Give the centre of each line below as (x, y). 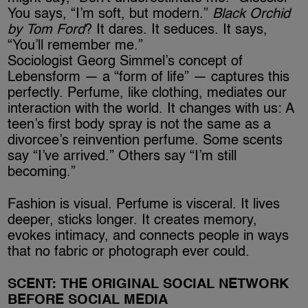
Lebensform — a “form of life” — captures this (149, 78)
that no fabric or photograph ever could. (129, 253)
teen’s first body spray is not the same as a (140, 125)
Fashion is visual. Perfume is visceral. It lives (144, 205)
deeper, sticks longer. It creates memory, (133, 221)
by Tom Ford (46, 31)
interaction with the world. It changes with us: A (151, 110)
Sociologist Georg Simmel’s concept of (125, 62)
